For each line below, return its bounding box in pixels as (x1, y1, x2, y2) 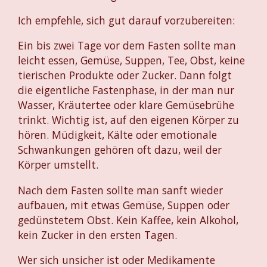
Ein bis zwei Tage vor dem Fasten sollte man (18, 38, 236, 53)
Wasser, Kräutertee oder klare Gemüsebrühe (18, 98, 234, 113)
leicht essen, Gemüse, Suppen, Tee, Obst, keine (18, 53, 245, 68)
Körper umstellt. (18, 157, 98, 172)
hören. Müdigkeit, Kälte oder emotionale (18, 128, 217, 142)
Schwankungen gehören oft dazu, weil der (18, 142, 222, 157)
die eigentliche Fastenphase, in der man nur (18, 83, 234, 98)
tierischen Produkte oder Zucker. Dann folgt (18, 68, 232, 83)
